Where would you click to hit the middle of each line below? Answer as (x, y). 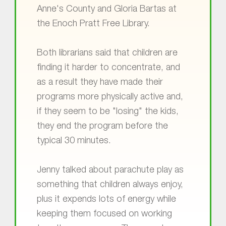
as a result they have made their (100, 83)
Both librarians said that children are (107, 54)
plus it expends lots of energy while (106, 200)
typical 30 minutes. (74, 142)
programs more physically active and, (110, 98)
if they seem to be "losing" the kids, (107, 112)
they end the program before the (102, 127)
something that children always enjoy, (110, 185)
